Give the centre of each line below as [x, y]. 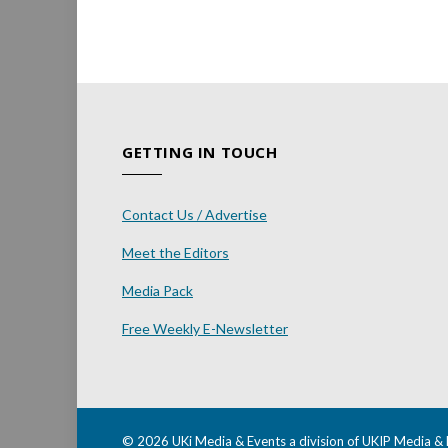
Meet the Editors [175, 253]
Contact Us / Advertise [194, 215]
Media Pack [157, 291]
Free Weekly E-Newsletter [205, 329]
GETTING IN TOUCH [200, 152]
